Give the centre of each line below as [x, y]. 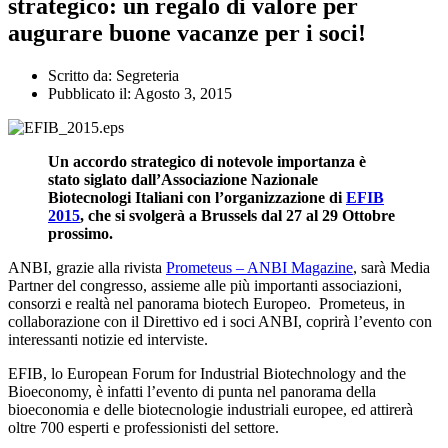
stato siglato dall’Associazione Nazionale [183, 179]
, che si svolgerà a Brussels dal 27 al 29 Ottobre [237, 215]
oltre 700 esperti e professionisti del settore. [143, 427]
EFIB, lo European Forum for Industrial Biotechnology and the [207, 373]
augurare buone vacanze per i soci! [187, 32]
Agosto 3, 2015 [183, 93]
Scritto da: [80, 75]
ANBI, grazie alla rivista [87, 267]
